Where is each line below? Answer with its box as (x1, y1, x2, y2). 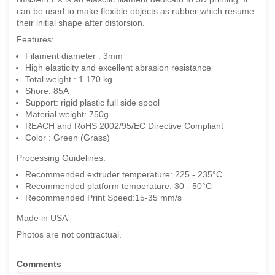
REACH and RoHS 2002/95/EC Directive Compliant (25, 121, 223, 131)
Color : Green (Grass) (25, 133, 110, 143)
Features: (17, 34, 54, 45)
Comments (17, 259, 61, 269)
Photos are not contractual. (17, 230, 122, 240)
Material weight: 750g (25, 109, 109, 120)
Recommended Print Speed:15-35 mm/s (25, 193, 182, 203)
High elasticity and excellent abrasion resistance (25, 63, 211, 73)
